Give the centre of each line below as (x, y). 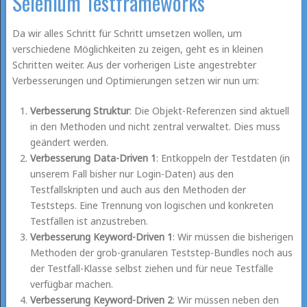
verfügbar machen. (72, 284)
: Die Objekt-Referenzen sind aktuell (210, 110)
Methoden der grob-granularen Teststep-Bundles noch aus (162, 252)
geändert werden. (70, 142)
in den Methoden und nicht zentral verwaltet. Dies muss (156, 126)
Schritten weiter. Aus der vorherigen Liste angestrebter (134, 64)
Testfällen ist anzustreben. (89, 221)
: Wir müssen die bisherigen (233, 236)
